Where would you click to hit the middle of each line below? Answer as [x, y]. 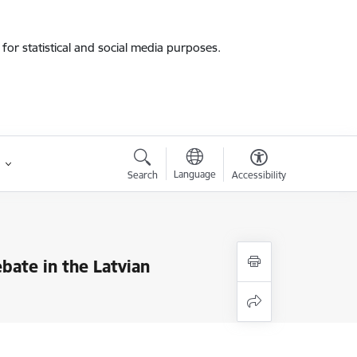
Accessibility [259, 175]
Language [194, 174]
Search [142, 175]
